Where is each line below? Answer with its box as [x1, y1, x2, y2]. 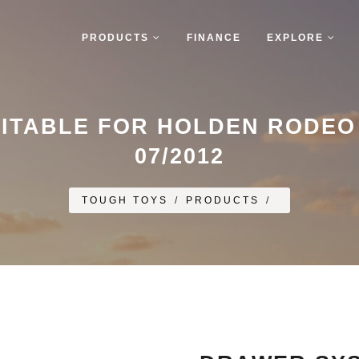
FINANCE [187, 32, 241, 43]
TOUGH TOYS [82, 195, 168, 206]
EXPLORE [267, 32, 328, 43]
